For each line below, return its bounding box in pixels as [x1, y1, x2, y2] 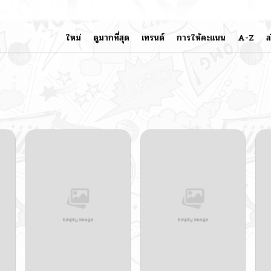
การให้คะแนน [177, 31, 226, 44]
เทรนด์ [142, 31, 165, 44]
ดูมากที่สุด [93, 31, 129, 44]
